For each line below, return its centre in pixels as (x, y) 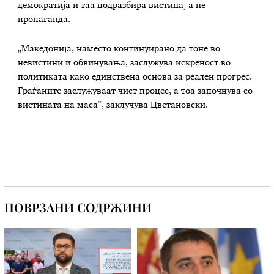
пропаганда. (44, 20)
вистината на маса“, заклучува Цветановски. (113, 106)
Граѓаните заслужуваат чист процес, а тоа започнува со (135, 91)
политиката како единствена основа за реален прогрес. (135, 77)
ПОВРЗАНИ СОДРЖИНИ (78, 207)
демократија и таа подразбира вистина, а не (112, 6)
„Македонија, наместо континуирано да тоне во (119, 49)
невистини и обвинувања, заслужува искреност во (124, 63)
